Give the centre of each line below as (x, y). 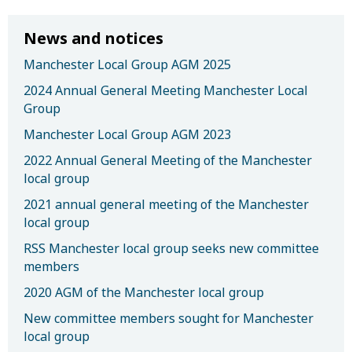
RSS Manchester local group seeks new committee (171, 248)
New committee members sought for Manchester (169, 318)
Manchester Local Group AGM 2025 (127, 64)
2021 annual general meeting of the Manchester (166, 204)
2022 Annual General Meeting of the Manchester (168, 160)
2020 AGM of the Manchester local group (144, 292)
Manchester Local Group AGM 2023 (127, 134)
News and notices (93, 38)
